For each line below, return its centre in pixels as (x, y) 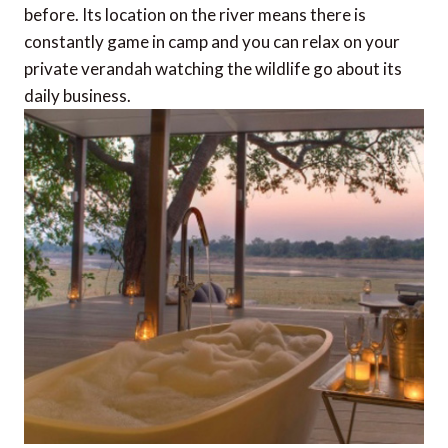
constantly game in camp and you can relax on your (212, 41)
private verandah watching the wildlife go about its (213, 68)
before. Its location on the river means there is (195, 14)
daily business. (77, 95)
